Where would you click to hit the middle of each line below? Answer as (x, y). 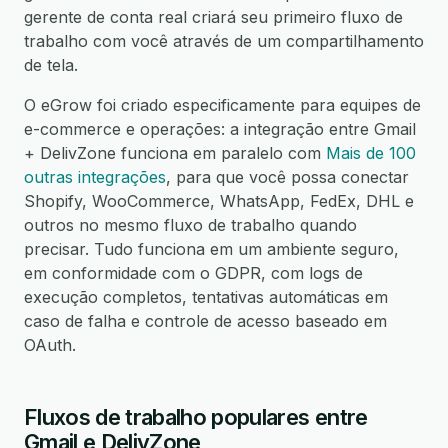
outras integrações (95, 177)
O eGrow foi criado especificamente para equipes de (222, 105)
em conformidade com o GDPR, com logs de (193, 273)
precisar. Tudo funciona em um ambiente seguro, (211, 249)
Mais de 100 (371, 153)
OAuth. (50, 345)
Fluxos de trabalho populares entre (196, 417)
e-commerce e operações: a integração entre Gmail (220, 129)
